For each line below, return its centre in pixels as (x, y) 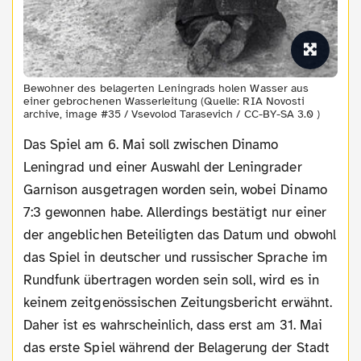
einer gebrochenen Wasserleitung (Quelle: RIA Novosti (164, 102)
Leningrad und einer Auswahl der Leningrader (163, 168)
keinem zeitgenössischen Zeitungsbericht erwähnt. (178, 303)
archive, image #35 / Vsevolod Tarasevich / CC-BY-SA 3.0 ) (172, 114)
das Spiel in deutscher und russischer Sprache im (175, 258)
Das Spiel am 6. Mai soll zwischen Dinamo (28, 145)
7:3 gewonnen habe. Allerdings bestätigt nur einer (175, 213)
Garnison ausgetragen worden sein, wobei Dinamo (175, 190)
